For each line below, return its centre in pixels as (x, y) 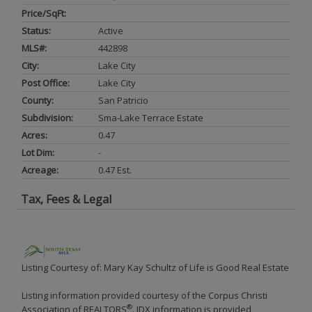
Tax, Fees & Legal (66, 199)
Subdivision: (47, 118)
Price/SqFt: (44, 13)
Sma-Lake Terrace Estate (151, 118)
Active (111, 31)
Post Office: (46, 83)
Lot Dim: (38, 153)
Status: (36, 31)
